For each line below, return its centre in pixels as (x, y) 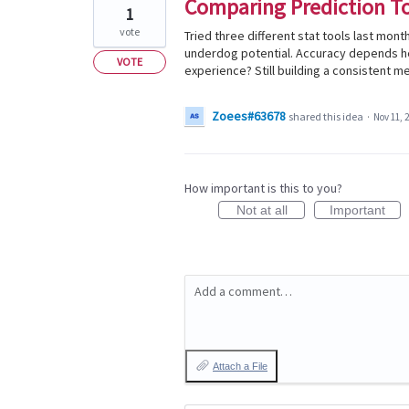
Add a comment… (243, 291)
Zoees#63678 (249, 116)
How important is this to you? (263, 188)
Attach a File (240, 366)
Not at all (262, 210)
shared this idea (327, 116)
